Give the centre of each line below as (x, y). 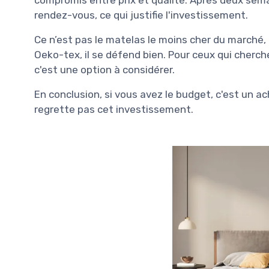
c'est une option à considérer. (104, 69)
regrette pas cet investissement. (114, 109)
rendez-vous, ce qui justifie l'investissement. (141, 15)
